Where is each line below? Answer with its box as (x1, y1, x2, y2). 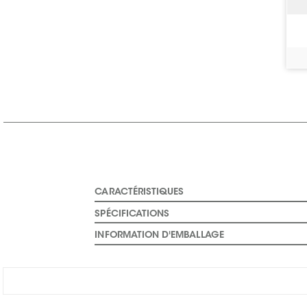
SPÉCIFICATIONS (95, 209, 170, 219)
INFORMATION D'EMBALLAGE (95, 231, 224, 241)
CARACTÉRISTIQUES (95, 188, 184, 198)
